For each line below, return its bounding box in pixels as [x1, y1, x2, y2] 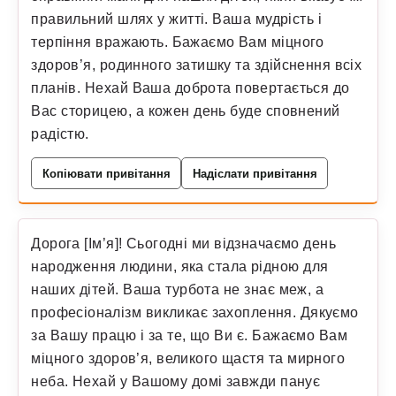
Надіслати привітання [192, 166, 317, 180]
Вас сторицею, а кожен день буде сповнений [31, 103, 340, 119]
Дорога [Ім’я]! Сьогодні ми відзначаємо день [31, 235, 337, 252]
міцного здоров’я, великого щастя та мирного [31, 350, 346, 367]
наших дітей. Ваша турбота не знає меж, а [31, 281, 324, 298]
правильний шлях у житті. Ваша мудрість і [31, 11, 322, 27]
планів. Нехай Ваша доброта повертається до [31, 80, 350, 96]
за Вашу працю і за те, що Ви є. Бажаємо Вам [31, 327, 348, 344]
